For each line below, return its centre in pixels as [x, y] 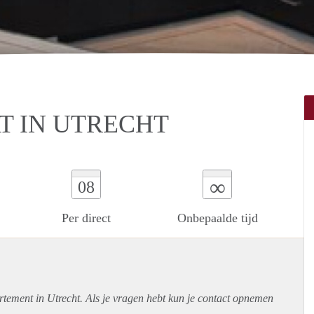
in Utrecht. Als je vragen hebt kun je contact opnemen [153, 298]
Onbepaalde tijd [217, 218]
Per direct [86, 218]
